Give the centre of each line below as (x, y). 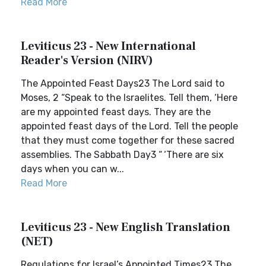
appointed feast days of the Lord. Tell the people (129, 126)
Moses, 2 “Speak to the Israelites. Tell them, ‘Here (129, 98)
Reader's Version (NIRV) (87, 61)
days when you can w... (72, 169)
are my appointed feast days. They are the (116, 112)
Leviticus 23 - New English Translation (126, 227)
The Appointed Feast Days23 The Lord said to (123, 83)
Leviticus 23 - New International (108, 46)
